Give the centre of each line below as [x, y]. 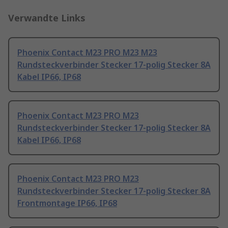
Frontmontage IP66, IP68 [67, 203]
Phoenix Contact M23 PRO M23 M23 [87, 53]
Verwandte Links [47, 18]
